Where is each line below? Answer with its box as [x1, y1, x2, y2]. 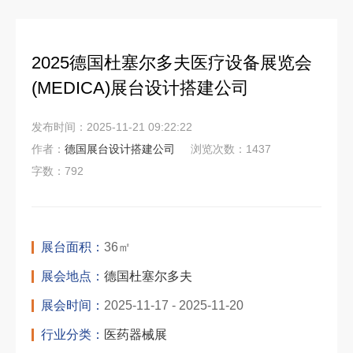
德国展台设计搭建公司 [65, 143, 175, 156]
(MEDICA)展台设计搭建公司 [32, 78, 249, 98]
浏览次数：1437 [191, 143, 271, 156]
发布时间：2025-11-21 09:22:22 [32, 121, 192, 134]
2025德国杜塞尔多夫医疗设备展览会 [32, 53, 312, 73]
